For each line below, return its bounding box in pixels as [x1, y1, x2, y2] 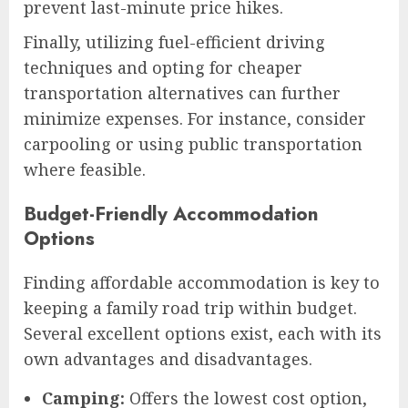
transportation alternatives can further [24, 81, 341, 104]
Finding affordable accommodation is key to [24, 270, 380, 293]
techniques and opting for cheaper [24, 56, 302, 78]
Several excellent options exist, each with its [24, 321, 382, 344]
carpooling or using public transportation [24, 132, 362, 155]
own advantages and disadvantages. [24, 347, 312, 370]
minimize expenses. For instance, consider [24, 107, 366, 129]
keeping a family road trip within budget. [24, 296, 357, 319]
